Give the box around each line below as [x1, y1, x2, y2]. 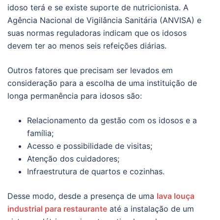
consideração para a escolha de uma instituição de [7, 78, 197, 88]
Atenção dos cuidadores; [27, 154, 119, 164]
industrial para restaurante [7, 204, 107, 214]
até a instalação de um [107, 204, 194, 214]
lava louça [157, 191, 194, 201]
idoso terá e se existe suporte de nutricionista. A [7, 2, 189, 13]
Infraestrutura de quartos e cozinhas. [27, 166, 165, 177]
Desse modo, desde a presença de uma [7, 191, 157, 201]
